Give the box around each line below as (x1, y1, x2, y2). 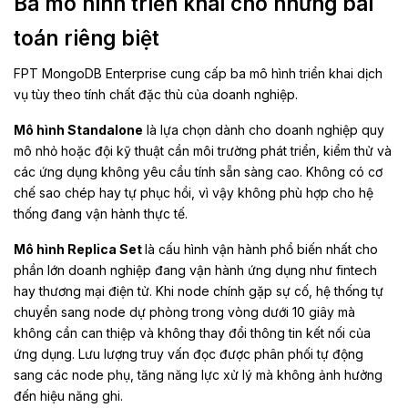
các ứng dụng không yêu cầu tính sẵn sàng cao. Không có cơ (14, 164, 382, 180)
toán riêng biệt (14, 25, 159, 51)
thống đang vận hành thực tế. (14, 206, 188, 222)
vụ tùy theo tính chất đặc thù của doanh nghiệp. (14, 87, 298, 103)
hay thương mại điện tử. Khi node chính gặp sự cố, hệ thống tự (14, 283, 383, 300)
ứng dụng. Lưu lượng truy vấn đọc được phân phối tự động (14, 346, 363, 362)
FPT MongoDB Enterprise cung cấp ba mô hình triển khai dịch (14, 66, 382, 82)
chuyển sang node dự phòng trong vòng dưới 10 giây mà (14, 304, 355, 321)
